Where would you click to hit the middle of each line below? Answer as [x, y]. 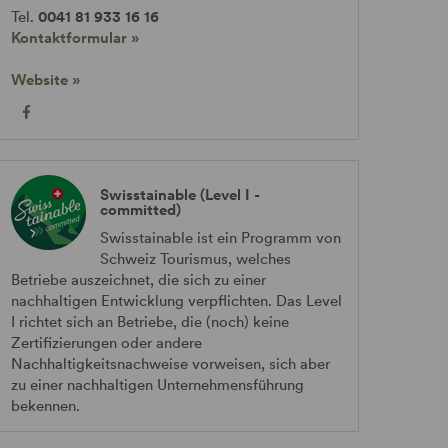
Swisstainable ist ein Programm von [220, 237]
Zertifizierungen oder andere [106, 342]
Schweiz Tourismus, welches [195, 258]
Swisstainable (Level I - [179, 194]
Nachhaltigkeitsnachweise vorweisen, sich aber [170, 363]
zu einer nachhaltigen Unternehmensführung [157, 384]
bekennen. [45, 405]
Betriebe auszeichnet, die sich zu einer [138, 279]
